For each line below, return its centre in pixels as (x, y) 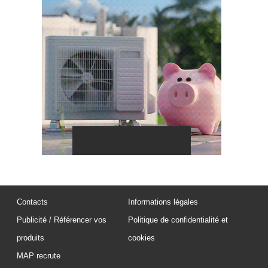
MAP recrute (39, 256)
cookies (142, 238)
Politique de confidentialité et (178, 220)
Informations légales (163, 202)
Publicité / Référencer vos (62, 220)
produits (31, 238)
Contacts (32, 202)
